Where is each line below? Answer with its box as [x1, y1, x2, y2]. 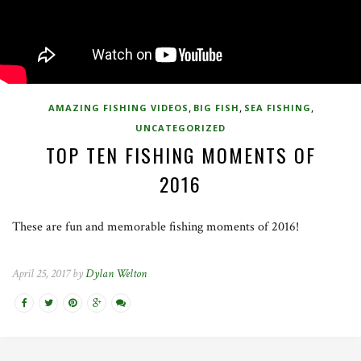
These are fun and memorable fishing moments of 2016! [12, 218, 299, 235]
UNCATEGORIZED [135, 122, 226, 134]
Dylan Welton [85, 266, 147, 281]
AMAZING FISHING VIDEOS [48, 102, 189, 114]
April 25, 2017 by [12, 266, 85, 281]
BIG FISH [193, 102, 239, 114]
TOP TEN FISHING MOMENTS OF [45, 140, 316, 169]
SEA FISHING [243, 102, 311, 114]
